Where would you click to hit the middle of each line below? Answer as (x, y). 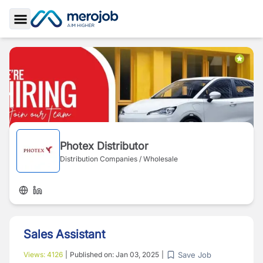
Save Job (195, 254)
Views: (35, 254)
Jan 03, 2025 (137, 254)
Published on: (93, 254)
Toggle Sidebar (53, 33)
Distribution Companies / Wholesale (119, 159)
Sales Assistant (64, 234)
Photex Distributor (104, 146)
